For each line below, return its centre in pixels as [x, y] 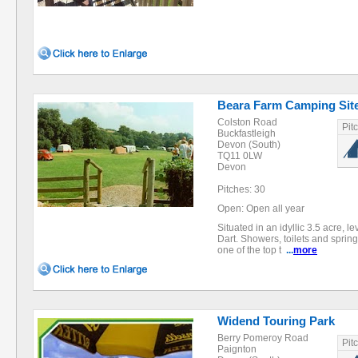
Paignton [237, 349]
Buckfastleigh [247, 133]
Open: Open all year [261, 209]
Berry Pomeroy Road [263, 338]
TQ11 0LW [240, 156]
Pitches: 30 [241, 189]
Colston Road [247, 122]
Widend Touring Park [276, 321]
